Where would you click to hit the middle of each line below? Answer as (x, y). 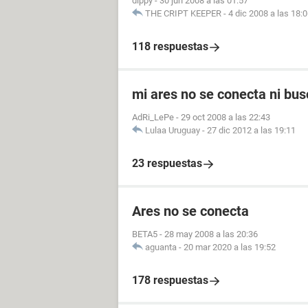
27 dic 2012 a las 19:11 (251, 130)
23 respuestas (167, 163)
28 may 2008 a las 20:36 (211, 234)
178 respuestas (170, 280)
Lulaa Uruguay (173, 130)
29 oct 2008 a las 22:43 (225, 117)
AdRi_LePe (153, 117)
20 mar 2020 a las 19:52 (230, 247)
